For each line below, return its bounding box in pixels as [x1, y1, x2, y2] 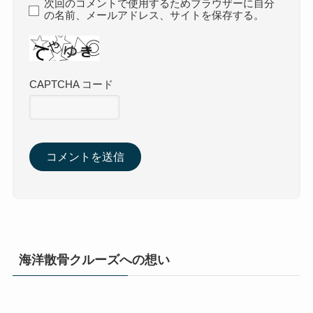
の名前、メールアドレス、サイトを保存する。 [44, 9, 265, 21]
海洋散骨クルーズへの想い [18, 253, 170, 268]
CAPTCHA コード [29, 78, 114, 90]
